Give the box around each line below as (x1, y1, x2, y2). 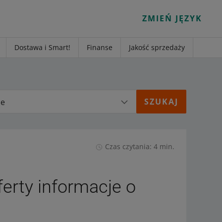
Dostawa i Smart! (14, 43, 70, 52)
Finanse (87, 43, 112, 52)
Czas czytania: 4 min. (105, 142, 174, 151)
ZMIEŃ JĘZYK (148, 12, 202, 24)
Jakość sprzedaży (129, 43, 185, 52)
